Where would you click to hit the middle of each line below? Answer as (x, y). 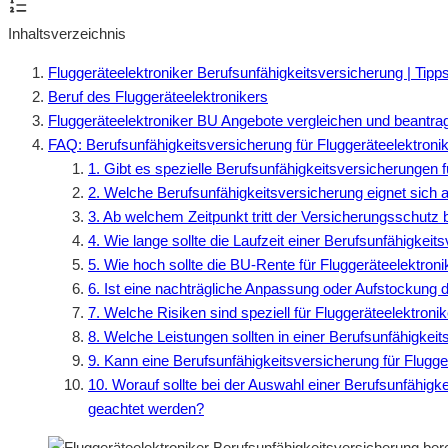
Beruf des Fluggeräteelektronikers (158, 96)
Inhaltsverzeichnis (67, 33)
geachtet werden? (146, 408)
